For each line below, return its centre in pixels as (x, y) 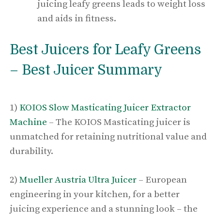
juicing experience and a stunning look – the (104, 209)
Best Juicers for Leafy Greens (105, 50)
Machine (28, 123)
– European (162, 180)
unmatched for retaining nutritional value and (108, 137)
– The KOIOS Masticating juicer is (119, 123)
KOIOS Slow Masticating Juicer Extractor (105, 108)
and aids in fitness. (78, 18)
